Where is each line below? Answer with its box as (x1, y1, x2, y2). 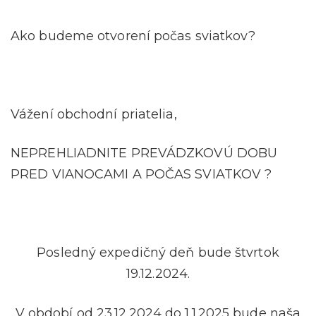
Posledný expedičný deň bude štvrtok (37, 245, 279, 261)
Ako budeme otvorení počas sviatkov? (11, 28, 256, 44)
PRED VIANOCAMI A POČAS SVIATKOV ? (11, 166, 272, 183)
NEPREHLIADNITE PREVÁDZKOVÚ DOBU (11, 145, 278, 162)
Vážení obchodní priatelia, (11, 106, 177, 122)
